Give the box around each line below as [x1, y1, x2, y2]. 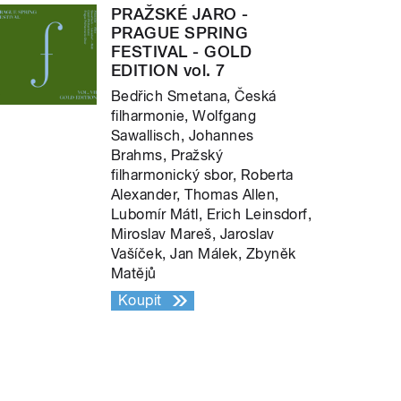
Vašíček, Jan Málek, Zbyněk [111, 245, 296, 263]
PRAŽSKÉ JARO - [111, 4, 249, 24]
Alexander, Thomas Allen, [111, 186, 279, 204]
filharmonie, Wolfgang [111, 107, 257, 125]
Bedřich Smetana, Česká [111, 88, 277, 106]
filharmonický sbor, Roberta [111, 166, 294, 184]
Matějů [111, 265, 157, 283]
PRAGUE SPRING [111, 23, 249, 43]
